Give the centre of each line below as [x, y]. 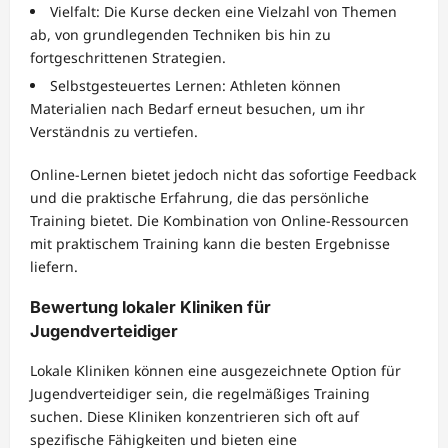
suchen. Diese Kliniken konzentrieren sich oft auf [194, 417]
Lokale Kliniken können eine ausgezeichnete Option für [215, 371]
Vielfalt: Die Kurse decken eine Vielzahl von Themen [223, 12]
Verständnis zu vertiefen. [114, 132]
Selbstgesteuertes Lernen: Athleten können [195, 86]
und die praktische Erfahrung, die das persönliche [199, 198]
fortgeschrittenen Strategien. [128, 58]
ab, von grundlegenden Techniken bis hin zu [180, 35]
